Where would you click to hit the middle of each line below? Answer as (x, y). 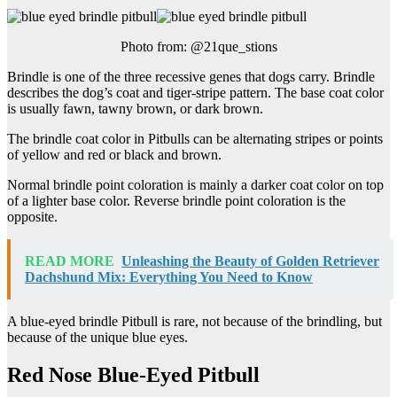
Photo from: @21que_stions (198, 47)
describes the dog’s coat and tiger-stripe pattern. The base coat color (195, 93)
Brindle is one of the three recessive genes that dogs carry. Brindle (191, 77)
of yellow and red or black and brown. (114, 155)
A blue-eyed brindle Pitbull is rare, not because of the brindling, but (195, 322)
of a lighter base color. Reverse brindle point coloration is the (176, 201)
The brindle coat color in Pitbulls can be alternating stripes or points (195, 139)
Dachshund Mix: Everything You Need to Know (169, 277)
